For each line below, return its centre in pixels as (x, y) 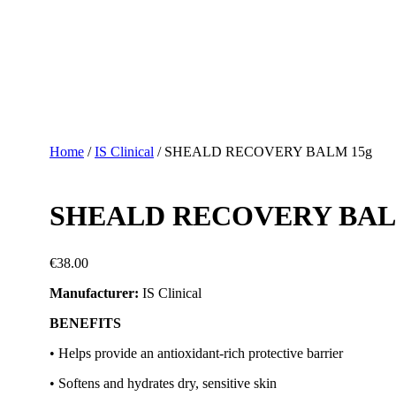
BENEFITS (85, 324)
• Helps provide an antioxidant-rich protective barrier (196, 354)
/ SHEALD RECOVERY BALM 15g (263, 152)
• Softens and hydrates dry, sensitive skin (163, 384)
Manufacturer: (94, 293)
